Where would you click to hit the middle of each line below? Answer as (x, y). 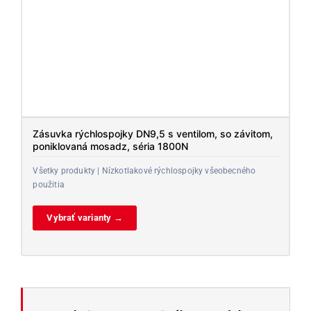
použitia (49, 184)
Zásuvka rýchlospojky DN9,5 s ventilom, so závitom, (153, 133)
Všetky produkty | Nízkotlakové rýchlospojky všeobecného (144, 170)
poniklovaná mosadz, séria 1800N (111, 146)
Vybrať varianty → (85, 217)
